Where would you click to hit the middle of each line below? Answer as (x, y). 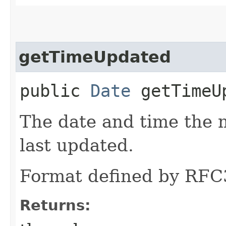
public (55, 91)
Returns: (55, 205)
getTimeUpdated (95, 57)
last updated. (77, 145)
